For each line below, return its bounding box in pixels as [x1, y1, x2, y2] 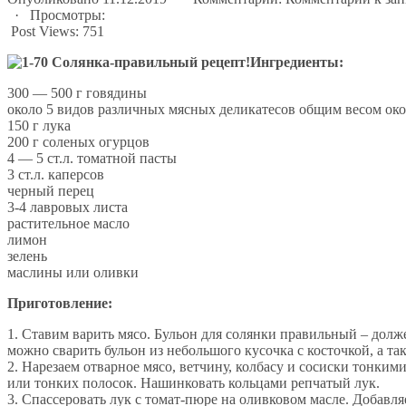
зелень [7, 247, 47, 264]
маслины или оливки [7, 264, 139, 280]
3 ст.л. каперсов [7, 166, 104, 182]
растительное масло [7, 215, 130, 231]
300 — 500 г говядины [7, 84, 147, 101]
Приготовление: [7, 295, 112, 311]
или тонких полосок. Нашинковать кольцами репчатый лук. [7, 374, 380, 391]
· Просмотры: [7, 6, 105, 23]
